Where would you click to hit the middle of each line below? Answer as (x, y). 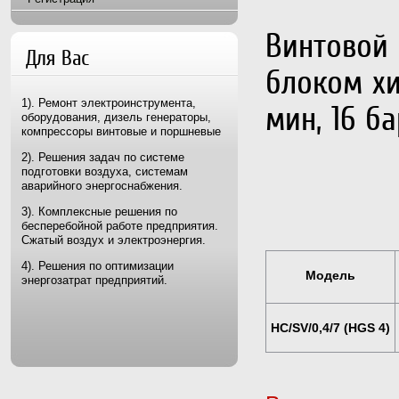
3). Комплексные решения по (99, 212)
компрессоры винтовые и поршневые (121, 131)
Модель (330, 275)
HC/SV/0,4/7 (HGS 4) (330, 328)
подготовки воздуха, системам (105, 171)
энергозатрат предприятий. (94, 280)
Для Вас (57, 58)
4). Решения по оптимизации (98, 266)
